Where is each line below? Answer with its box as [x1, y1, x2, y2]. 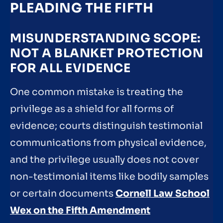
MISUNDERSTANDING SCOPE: [10, 31, 201, 46]
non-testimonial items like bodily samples [10, 171, 209, 183]
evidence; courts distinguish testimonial [10, 120, 203, 132]
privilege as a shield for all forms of [10, 103, 174, 115]
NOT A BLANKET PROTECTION [10, 46, 203, 61]
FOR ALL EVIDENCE [10, 61, 130, 76]
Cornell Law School [115, 188, 210, 200]
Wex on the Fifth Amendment [10, 205, 150, 217]
